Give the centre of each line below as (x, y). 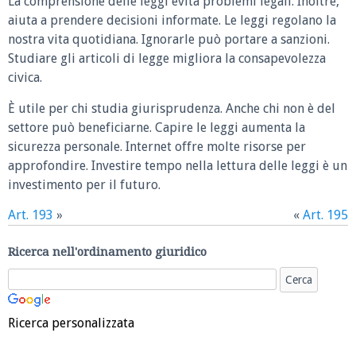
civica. (25, 78)
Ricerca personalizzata (71, 323)
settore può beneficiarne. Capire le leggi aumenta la (157, 127)
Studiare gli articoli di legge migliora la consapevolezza (167, 59)
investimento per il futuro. (84, 184)
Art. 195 (325, 215)
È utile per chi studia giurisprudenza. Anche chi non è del (172, 108)
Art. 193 (31, 215)
